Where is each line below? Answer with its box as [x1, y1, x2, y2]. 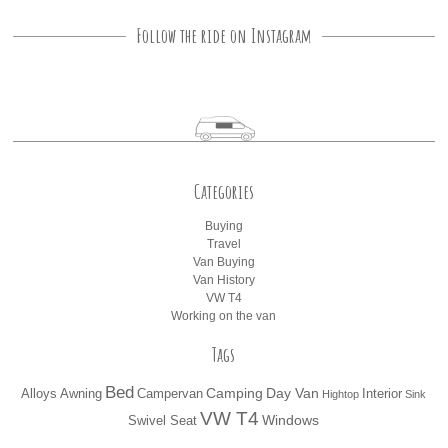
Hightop [322, 388, 360, 401]
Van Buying [192, 255, 255, 270]
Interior [362, 387, 403, 402]
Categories [193, 179, 254, 205]
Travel [206, 237, 241, 252]
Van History [192, 273, 255, 288]
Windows [262, 412, 320, 429]
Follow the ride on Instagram [135, 23, 312, 49]
